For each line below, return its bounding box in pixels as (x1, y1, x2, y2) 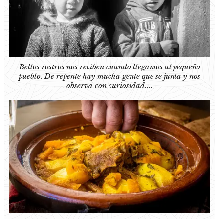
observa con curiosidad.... (66, 81, 153, 90)
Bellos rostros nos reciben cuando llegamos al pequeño (19, 62, 200, 72)
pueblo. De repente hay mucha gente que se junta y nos (19, 71, 200, 81)
